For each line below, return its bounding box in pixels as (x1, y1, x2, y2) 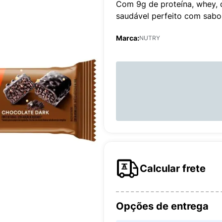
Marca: (116, 34, 139, 42)
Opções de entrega (116, 200, 209, 212)
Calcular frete (140, 163, 206, 174)
